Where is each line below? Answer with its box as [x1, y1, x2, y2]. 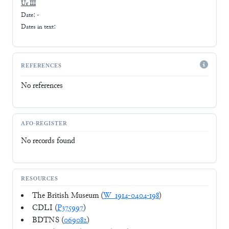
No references [21, 80, 63, 91]
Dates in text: [21, 22, 56, 31]
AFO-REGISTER [21, 120, 67, 128]
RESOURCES [21, 175, 59, 184]
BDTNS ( [32, 215, 64, 226]
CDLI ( [32, 203, 57, 214]
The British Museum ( [32, 191, 103, 202]
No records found [21, 135, 75, 147]
